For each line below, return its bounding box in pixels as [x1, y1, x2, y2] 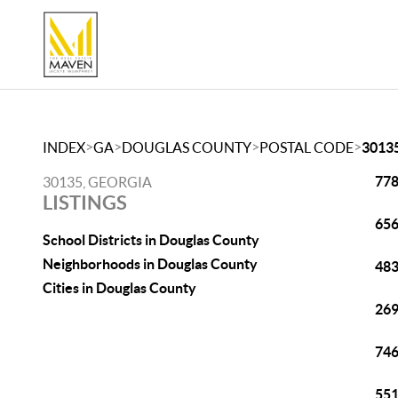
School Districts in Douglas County [43, 232, 259, 248]
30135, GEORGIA [43, 174, 152, 190]
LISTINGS [43, 191, 127, 213]
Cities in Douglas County [43, 280, 196, 296]
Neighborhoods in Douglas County [43, 256, 258, 272]
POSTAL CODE [259, 139, 354, 155]
